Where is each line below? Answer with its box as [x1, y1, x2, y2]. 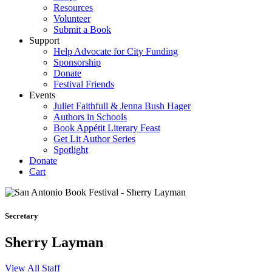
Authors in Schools [53, 112, 127, 122]
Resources [53, 2, 93, 13]
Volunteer [53, 13, 90, 24]
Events [29, 90, 55, 100]
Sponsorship [53, 57, 101, 67]
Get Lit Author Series [53, 134, 135, 144]
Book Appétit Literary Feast [53, 123, 160, 133]
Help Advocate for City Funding [53, 46, 178, 56]
